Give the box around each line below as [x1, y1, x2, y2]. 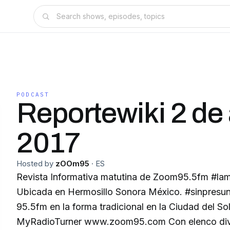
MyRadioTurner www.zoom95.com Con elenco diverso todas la [16, 216, 168, 227]
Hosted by [16, 159, 53, 168]
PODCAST [16, 91, 50, 98]
